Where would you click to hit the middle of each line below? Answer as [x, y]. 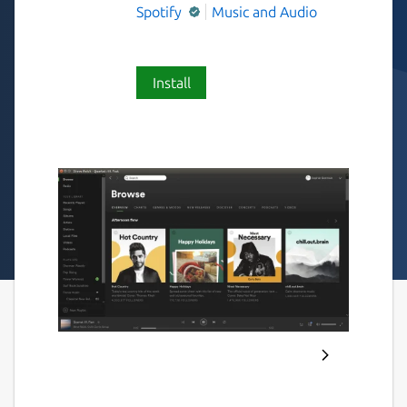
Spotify [161, 11]
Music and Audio [264, 11]
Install [171, 82]
